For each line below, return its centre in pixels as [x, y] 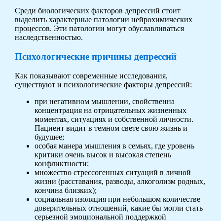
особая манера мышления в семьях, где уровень [114, 146]
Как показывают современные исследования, [91, 75]
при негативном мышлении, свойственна [104, 101]
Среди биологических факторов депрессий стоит [97, 11]
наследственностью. [49, 37]
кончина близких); [65, 190]
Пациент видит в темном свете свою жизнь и [111, 128]
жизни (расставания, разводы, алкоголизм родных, [120, 181]
